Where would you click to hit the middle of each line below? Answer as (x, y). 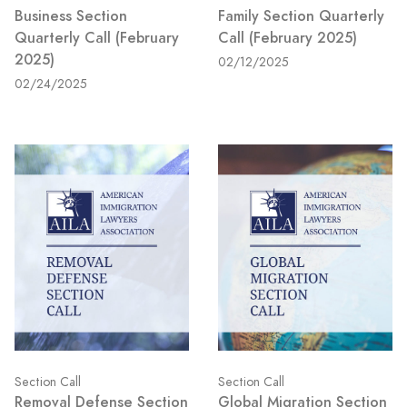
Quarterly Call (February (97, 37)
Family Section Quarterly (301, 15)
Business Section (71, 15)
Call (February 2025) (288, 37)
